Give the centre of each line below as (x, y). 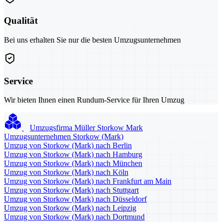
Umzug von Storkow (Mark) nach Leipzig (70, 208)
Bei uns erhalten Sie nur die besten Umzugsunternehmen (92, 40)
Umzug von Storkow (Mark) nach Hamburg (73, 155)
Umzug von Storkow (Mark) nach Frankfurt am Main (88, 181)
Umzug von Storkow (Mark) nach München (73, 164)
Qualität (21, 21)
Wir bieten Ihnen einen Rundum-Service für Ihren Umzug (94, 100)
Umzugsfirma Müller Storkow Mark (86, 128)
